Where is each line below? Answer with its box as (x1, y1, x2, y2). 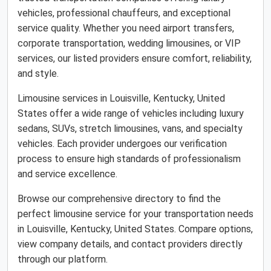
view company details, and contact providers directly (18, 238, 243, 250)
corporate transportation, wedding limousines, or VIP (18, 38, 241, 49)
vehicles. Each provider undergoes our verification (18, 138, 227, 149)
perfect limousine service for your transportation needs (18, 208, 253, 220)
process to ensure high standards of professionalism (18, 153, 241, 165)
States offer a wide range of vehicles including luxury (18, 108, 244, 119)
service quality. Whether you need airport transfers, (18, 22, 234, 34)
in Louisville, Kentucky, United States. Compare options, (18, 223, 253, 235)
